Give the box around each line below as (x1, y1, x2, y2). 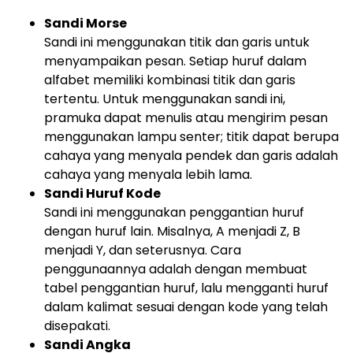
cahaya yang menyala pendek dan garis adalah (44, 147, 338, 165)
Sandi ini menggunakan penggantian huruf (44, 203, 304, 221)
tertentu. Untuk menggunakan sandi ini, (44, 90, 285, 108)
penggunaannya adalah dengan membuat (44, 260, 307, 278)
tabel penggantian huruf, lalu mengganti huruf (44, 279, 329, 297)
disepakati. (44, 317, 110, 335)
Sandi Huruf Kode (44, 184, 161, 203)
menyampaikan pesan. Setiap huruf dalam (44, 52, 307, 70)
